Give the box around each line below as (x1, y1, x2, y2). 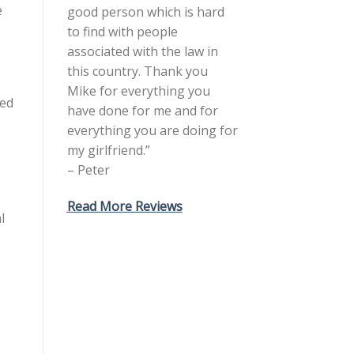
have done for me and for (66, 102, 218, 120)
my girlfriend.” (66, 141, 150, 160)
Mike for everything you (66, 82, 210, 100)
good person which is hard (66, 3, 224, 21)
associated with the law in (66, 43, 218, 61)
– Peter (66, 161, 110, 179)
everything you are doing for (66, 122, 238, 140)
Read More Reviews (66, 197, 183, 215)
